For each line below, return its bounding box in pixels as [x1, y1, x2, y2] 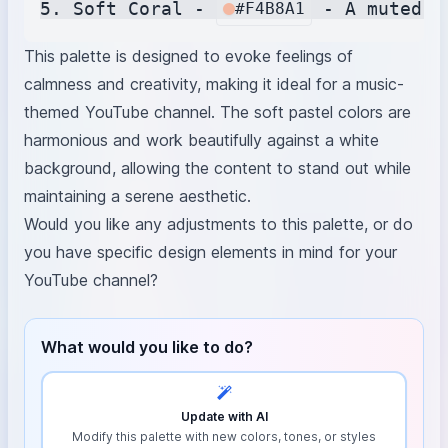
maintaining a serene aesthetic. [24, 185, 251, 206]
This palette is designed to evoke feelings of [24, 45, 353, 66]
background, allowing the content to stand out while [24, 157, 411, 178]
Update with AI [180, 408, 268, 424]
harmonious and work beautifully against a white [24, 129, 379, 150]
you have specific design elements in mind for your [24, 241, 397, 262]
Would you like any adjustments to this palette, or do [24, 213, 413, 234]
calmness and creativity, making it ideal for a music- [24, 73, 404, 94]
